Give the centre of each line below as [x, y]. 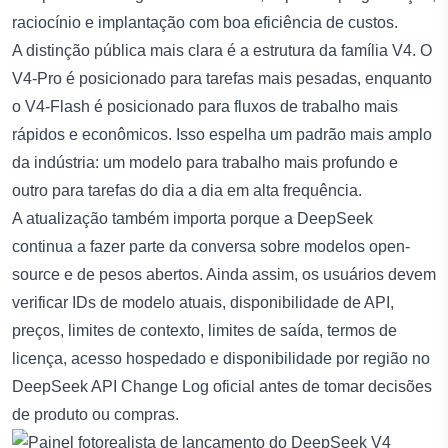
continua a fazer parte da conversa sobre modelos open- [211, 246]
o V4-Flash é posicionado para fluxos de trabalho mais [205, 106]
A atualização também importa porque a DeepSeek [192, 218]
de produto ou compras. [95, 414]
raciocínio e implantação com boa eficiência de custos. [205, 22]
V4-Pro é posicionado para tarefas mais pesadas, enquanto [222, 78]
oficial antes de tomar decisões [320, 386]
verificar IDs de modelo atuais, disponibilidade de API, [203, 302]
